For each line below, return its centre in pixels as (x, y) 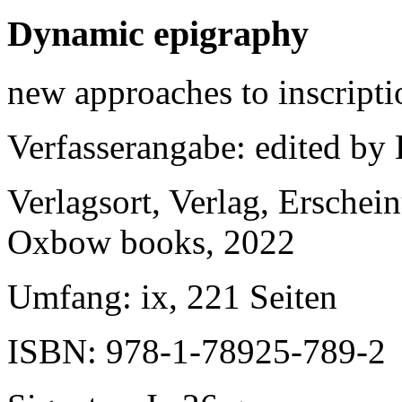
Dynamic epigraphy (158, 33)
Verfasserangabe (122, 146)
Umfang (65, 296)
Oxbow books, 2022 (151, 241)
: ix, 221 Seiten (230, 296)
